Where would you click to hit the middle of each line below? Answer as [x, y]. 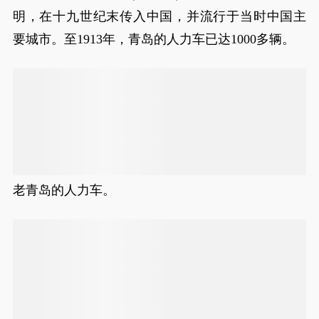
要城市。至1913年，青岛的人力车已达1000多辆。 [153, 39]
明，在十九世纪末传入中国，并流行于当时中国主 [159, 16]
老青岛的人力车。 [64, 190]
